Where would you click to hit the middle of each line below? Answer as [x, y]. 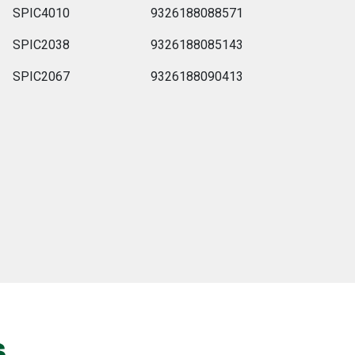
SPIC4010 [42, 13]
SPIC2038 [42, 44]
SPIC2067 [42, 76]
